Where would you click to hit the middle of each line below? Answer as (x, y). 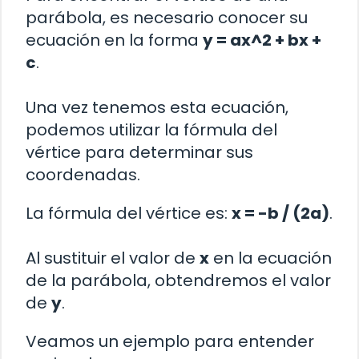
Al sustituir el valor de (113, 258)
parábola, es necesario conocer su (167, 17)
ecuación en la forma (114, 40)
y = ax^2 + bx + (262, 40)
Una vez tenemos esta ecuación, (157, 107)
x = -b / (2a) (280, 213)
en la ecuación (270, 258)
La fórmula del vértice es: (129, 213)
